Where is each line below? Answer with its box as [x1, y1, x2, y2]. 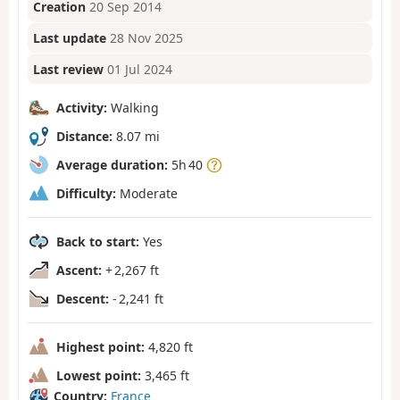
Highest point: [56, 337, 145, 355]
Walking [107, 98, 159, 116]
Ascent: [56, 261, 102, 279]
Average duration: [56, 155, 168, 173]
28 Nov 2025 [110, 29, 184, 47]
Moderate [116, 184, 178, 202]
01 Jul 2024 [107, 60, 173, 78]
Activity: [56, 98, 107, 116]
